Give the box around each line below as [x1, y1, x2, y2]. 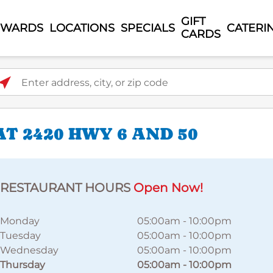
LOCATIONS [49, 21, 115, 35]
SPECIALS [121, 21, 175, 35]
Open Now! [133, 180, 203, 195]
